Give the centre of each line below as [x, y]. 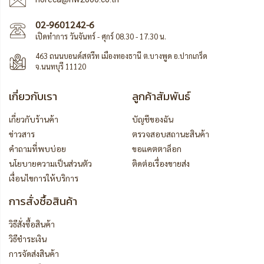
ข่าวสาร [22, 133]
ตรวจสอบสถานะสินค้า [171, 133]
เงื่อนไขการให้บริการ [44, 178]
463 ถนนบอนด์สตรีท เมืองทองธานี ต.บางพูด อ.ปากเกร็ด [121, 55]
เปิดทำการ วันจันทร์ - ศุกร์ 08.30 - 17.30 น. [101, 36]
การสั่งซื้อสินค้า [43, 201]
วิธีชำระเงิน [28, 238]
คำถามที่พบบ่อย [37, 148]
